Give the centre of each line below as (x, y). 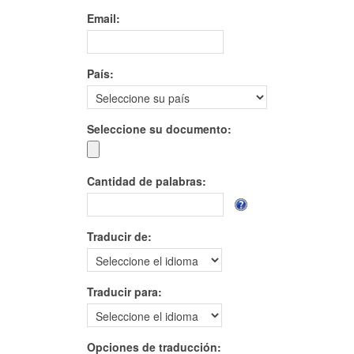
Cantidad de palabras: (146, 181)
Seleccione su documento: (159, 128)
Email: (103, 18)
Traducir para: (124, 291)
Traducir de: (119, 236)
